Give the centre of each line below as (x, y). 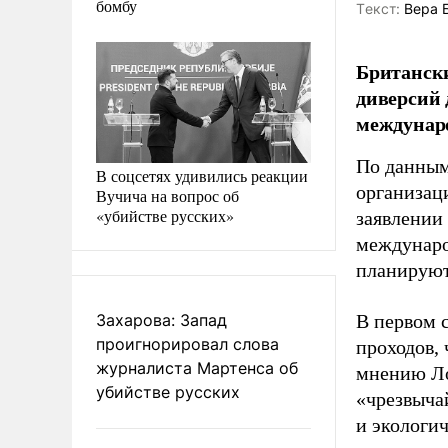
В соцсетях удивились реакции (202, 175)
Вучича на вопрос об (167, 195)
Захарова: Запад (161, 319)
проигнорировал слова (187, 343)
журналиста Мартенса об (197, 367)
